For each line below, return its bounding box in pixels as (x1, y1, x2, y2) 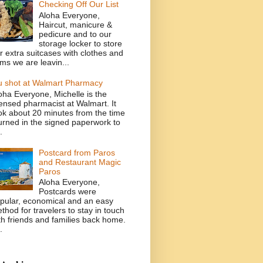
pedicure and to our (39, 29, 112, 39)
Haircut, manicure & (39, 19, 113, 29)
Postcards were (39, 187, 97, 197)
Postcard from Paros (39, 147, 116, 157)
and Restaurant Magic (39, 157, 122, 167)
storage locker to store (39, 38, 123, 48)
